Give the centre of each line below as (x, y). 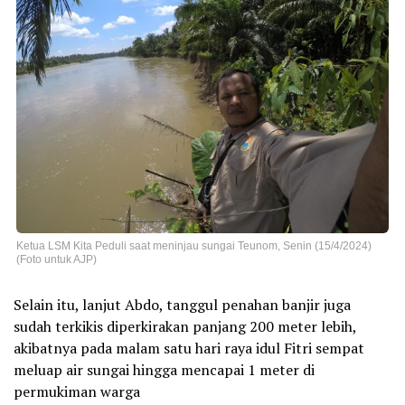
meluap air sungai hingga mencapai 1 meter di (164, 370)
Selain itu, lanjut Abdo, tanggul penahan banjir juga (182, 305)
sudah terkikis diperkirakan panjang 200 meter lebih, (185, 327)
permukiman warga (77, 392)
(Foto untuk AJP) (57, 260)
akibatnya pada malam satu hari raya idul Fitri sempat (189, 348)
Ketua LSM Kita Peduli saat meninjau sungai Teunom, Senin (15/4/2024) (194, 246)
